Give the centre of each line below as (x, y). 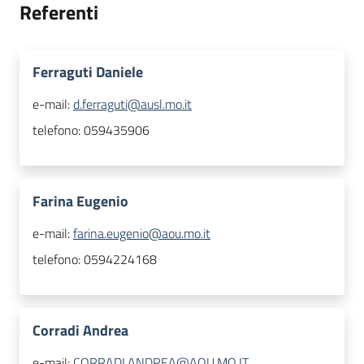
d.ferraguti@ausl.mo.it (132, 104)
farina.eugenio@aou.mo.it (142, 234)
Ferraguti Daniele (88, 72)
